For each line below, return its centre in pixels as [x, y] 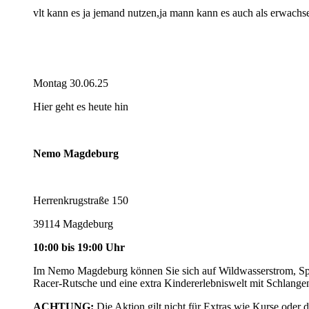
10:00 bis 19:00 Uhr [79, 247]
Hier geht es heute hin [81, 106]
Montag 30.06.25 [71, 83]
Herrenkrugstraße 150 [81, 200]
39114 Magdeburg [73, 223]
